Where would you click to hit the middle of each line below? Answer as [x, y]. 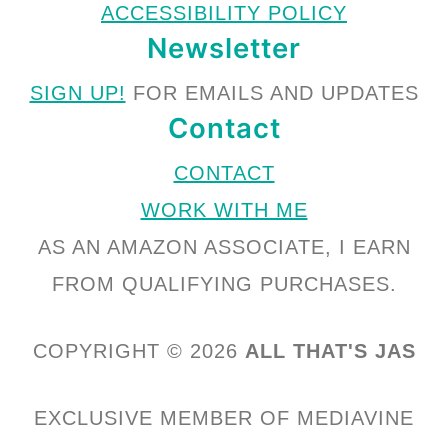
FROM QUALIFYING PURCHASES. [224, 283]
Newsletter [224, 47]
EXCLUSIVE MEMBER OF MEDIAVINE [224, 417]
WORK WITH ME [224, 209]
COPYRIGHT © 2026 [138, 350]
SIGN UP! [77, 92]
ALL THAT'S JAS [330, 350]
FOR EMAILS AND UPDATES [272, 92]
